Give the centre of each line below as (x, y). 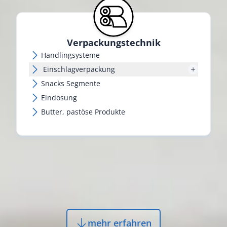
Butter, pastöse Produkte (83, 111)
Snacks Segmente (71, 83)
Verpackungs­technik (113, 42)
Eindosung (59, 97)
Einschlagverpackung (79, 69)
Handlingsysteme (71, 55)
